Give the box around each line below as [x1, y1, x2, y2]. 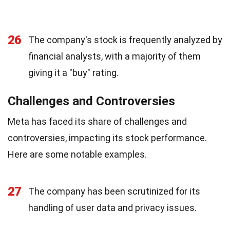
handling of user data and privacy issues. [28, 202, 197, 213]
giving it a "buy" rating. [28, 67, 119, 78]
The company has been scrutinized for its [28, 186, 200, 197]
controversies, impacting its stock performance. [8, 132, 207, 143]
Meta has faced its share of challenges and [8, 116, 187, 127]
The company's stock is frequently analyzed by [28, 34, 222, 45]
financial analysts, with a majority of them [28, 51, 201, 62]
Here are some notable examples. [8, 149, 147, 160]
